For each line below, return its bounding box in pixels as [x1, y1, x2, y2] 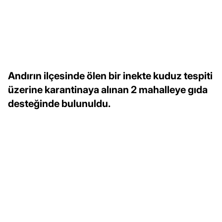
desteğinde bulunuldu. [8, 97, 111, 110]
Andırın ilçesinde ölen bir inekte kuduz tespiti [8, 69, 213, 82]
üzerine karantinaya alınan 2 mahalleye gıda [8, 83, 208, 96]
